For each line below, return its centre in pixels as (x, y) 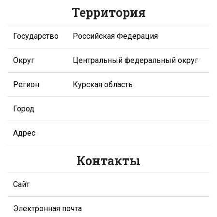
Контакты (108, 160)
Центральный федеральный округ (135, 60)
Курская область (103, 84)
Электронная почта (47, 208)
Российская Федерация (115, 36)
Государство (36, 36)
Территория (108, 12)
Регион (26, 84)
